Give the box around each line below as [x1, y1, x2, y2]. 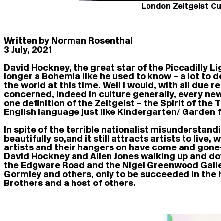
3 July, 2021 [4, 43, 52, 56]
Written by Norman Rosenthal [4, 34, 133, 47]
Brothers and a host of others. [4, 176, 136, 189]
